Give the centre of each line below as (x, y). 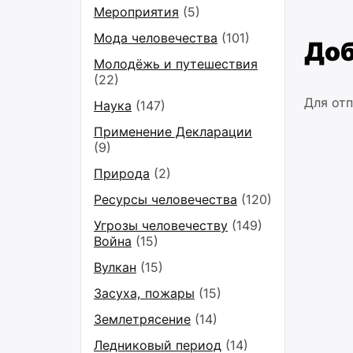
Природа (122, 173)
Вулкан (115, 267)
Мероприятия (136, 12)
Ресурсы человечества (165, 199)
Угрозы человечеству (161, 225)
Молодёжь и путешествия (176, 64)
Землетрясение (142, 319)
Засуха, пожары (144, 293)
